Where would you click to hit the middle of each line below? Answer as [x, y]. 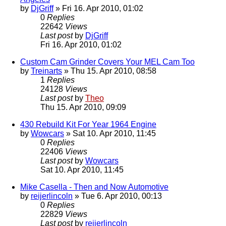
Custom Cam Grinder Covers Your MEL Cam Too [107, 62]
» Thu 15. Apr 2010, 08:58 [109, 71]
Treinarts [46, 71]
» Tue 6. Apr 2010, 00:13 [117, 196]
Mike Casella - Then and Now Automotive [94, 187]
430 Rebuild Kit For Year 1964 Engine [88, 125]
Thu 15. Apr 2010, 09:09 [83, 107]
